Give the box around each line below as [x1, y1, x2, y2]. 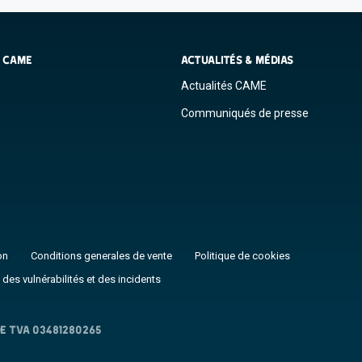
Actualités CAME [181, 79, 267, 92]
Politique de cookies [195, 250, 290, 262]
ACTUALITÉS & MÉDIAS [181, 53, 293, 66]
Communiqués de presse [181, 107, 309, 120]
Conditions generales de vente [31, 250, 172, 262]
